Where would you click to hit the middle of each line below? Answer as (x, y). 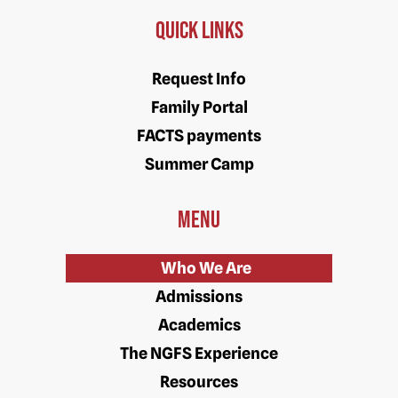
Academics (199, 324)
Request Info (199, 78)
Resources (199, 381)
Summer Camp (199, 163)
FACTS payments (199, 135)
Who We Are (206, 267)
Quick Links (199, 31)
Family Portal (199, 107)
